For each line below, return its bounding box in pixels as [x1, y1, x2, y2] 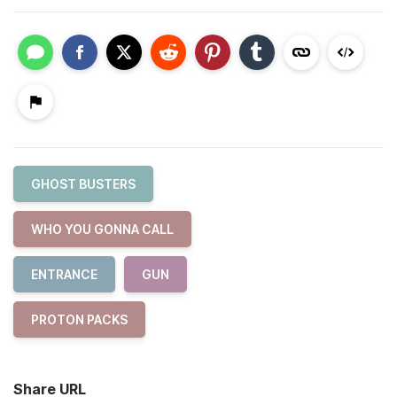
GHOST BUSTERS [31, 175, 136, 191]
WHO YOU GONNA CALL [31, 221, 174, 237]
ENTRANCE [31, 266, 97, 282]
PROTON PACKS [31, 311, 128, 327]
